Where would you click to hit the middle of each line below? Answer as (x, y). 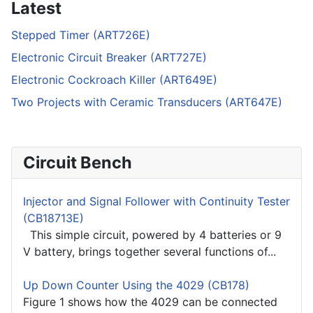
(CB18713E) (53, 218)
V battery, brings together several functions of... (150, 252)
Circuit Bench (78, 163)
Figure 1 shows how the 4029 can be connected (150, 302)
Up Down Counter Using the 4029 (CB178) (136, 285)
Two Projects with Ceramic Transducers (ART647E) (147, 102)
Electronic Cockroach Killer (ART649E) (114, 80)
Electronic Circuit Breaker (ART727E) (109, 58)
